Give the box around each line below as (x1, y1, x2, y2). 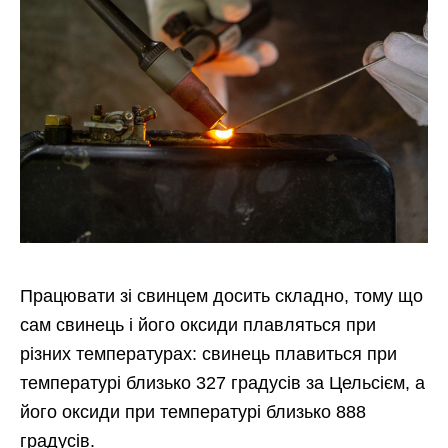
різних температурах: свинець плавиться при (20, 343, 397, 364)
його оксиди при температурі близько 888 (20, 401, 366, 422)
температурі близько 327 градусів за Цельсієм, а (20, 372, 425, 393)
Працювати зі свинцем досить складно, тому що (20, 285, 423, 306)
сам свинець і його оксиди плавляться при (20, 314, 376, 335)
